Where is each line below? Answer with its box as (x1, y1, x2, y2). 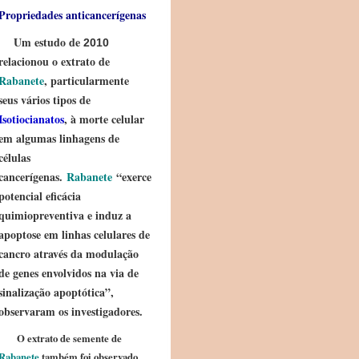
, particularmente (44, 72, 129, 89)
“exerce (112, 168, 151, 185)
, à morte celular (64, 111, 144, 127)
